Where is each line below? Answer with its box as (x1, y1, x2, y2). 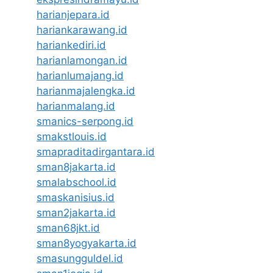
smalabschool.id (37, 175, 116, 188)
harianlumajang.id (37, 69, 124, 82)
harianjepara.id (37, 8, 110, 21)
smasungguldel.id (37, 252, 123, 264)
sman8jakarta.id (37, 160, 116, 173)
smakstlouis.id (37, 130, 107, 143)
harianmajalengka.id (37, 84, 135, 97)
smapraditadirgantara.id (37, 145, 155, 158)
